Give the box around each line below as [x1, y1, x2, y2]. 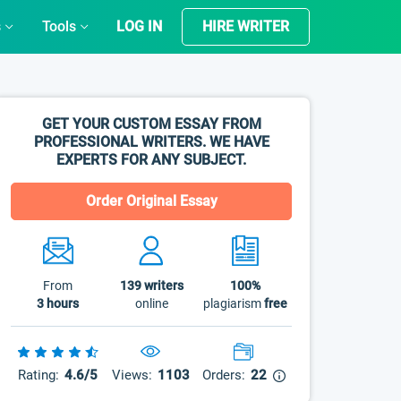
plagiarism [202, 296, 264, 311]
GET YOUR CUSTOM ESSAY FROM [41, 115, 261, 132]
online [134, 296, 168, 311]
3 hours [37, 296, 80, 311]
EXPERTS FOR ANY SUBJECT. [56, 151, 247, 168]
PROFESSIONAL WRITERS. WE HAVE [33, 133, 269, 150]
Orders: [201, 367, 245, 383]
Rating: [18, 367, 60, 383]
